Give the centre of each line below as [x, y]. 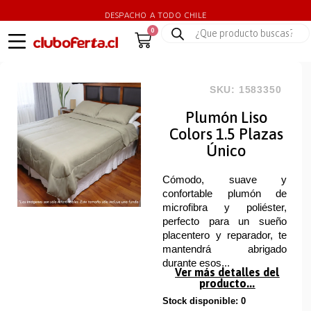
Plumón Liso [226, 118]
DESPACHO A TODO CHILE [155, 16]
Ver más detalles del [227, 272]
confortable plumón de [225, 194]
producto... [227, 283]
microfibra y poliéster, [225, 208]
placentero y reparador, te [225, 235]
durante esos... [196, 263]
